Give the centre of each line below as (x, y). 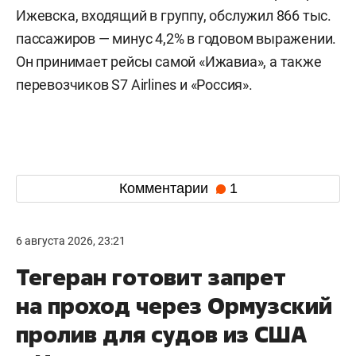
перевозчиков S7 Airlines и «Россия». (134, 84)
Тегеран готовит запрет (151, 277)
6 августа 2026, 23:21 (71, 240)
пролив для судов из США (161, 334)
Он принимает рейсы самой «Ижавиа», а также (169, 61)
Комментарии (165, 189)
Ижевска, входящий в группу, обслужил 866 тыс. (174, 15)
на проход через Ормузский (174, 305)
